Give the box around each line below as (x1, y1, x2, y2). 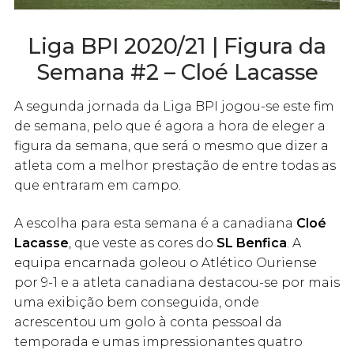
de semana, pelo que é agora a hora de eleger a (14, 119, 326, 134)
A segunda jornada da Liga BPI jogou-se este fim (14, 99, 334, 115)
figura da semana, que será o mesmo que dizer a (14, 138, 329, 154)
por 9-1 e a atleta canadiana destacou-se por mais (14, 274, 340, 290)
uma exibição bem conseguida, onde (14, 294, 259, 310)
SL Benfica (217, 235, 287, 250)
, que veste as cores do (69, 235, 217, 250)
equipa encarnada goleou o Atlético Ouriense (14, 254, 317, 270)
